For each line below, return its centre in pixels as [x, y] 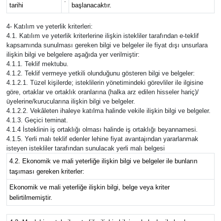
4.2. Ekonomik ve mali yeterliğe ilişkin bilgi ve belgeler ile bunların [103, 161]
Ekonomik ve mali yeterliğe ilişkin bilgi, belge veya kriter [89, 187]
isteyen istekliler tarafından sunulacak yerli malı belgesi [85, 148]
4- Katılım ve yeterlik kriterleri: [49, 26]
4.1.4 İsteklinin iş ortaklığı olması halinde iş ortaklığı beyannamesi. [102, 129]
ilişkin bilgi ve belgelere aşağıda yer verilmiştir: [73, 54]
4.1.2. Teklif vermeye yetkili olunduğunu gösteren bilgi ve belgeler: [100, 73]
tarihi [16, 5]
